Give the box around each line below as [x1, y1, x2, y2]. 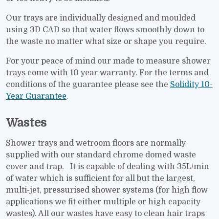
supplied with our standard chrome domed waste [6, 151, 196, 160]
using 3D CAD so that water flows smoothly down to [6, 25, 204, 35]
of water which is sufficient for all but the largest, [6, 174, 195, 183]
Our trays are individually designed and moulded [6, 14, 196, 23]
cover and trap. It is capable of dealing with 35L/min [6, 162, 209, 172]
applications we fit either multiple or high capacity [6, 197, 200, 207]
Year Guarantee [6, 92, 66, 101]
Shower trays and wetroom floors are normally [6, 139, 186, 148]
